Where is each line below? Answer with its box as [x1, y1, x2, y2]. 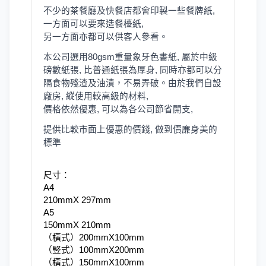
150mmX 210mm [43, 220, 111, 230]
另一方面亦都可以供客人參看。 [43, 32, 168, 42]
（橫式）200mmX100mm [43, 233, 144, 242]
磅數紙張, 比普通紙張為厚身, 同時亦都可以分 [43, 65, 222, 75]
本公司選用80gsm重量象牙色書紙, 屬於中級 [43, 52, 217, 62]
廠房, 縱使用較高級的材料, [43, 91, 151, 101]
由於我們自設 [168, 78, 221, 88]
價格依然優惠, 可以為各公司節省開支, [43, 104, 195, 114]
